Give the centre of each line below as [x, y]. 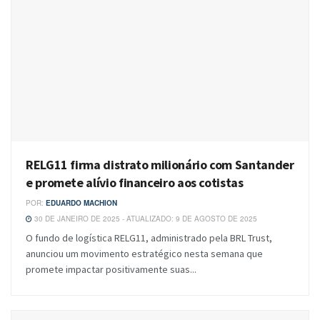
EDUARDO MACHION [81, 203]
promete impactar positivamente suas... [111, 270]
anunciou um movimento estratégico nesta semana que [144, 254]
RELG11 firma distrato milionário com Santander [160, 165]
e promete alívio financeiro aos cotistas [135, 183]
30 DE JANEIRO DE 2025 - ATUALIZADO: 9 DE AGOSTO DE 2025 [145, 219]
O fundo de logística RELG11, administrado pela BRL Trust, [149, 238]
